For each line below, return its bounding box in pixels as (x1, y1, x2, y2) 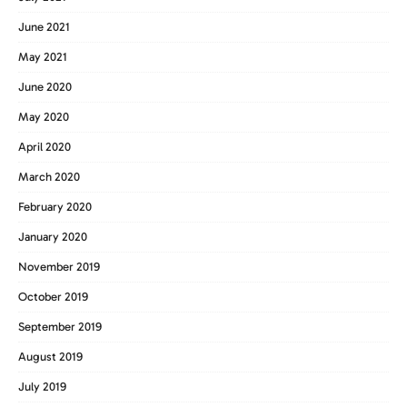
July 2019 (18, 379, 66, 393)
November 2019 (18, 259, 100, 273)
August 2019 (18, 349, 83, 363)
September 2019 (18, 319, 102, 333)
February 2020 (18, 199, 92, 213)
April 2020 (18, 139, 71, 154)
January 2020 (18, 229, 87, 243)
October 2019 (18, 289, 88, 303)
